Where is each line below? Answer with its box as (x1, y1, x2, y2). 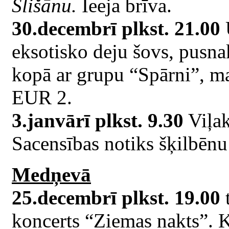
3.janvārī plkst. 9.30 (12, 109, 184, 131)
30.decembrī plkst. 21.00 (12, 17, 220, 39)
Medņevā (12, 163, 91, 186)
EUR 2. (12, 86, 72, 108)
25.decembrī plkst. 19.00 (12, 186, 220, 209)
